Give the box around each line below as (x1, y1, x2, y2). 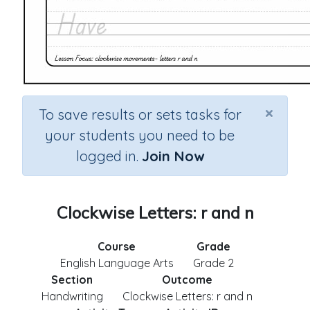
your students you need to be (45, 127, 235, 144)
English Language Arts (60, 256, 174, 270)
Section (51, 273, 93, 286)
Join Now (141, 147, 204, 165)
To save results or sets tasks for (38, 106, 241, 123)
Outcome (162, 273, 212, 286)
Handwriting (41, 289, 103, 303)
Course (98, 239, 136, 253)
